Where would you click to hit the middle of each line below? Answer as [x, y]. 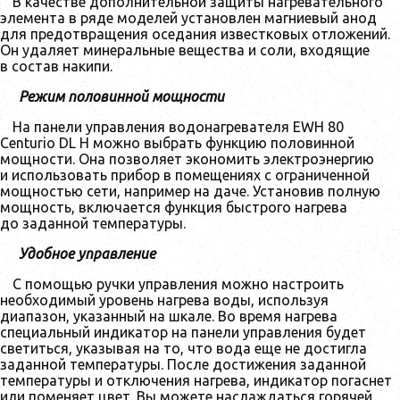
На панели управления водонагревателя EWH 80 [178, 126]
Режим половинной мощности [121, 96]
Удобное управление [87, 253]
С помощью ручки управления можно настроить [178, 283]
